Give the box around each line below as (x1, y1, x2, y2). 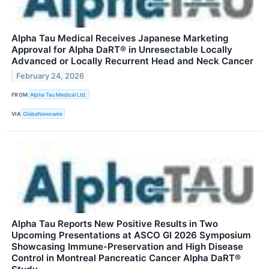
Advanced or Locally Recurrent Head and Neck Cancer (11, 55, 253, 67)
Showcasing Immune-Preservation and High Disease (11, 240, 243, 252)
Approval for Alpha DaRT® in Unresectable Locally (11, 44, 232, 56)
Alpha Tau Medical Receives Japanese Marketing (11, 32, 229, 44)
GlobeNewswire (23, 110, 63, 118)
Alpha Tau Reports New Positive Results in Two (11, 217, 218, 229)
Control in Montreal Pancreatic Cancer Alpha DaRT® (11, 252, 241, 264)
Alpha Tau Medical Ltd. (30, 91, 88, 98)
